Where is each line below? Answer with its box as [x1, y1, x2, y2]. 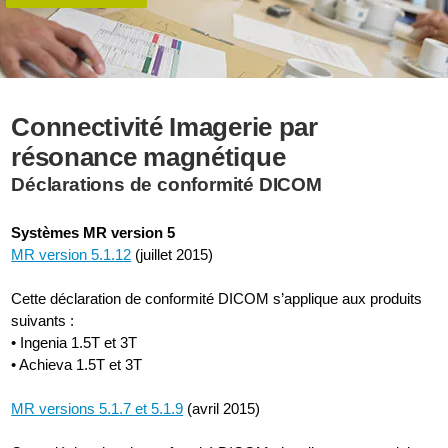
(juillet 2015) [131, 246, 214, 263]
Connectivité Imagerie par [11, 112, 318, 142]
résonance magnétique [11, 142, 286, 172]
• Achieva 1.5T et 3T [11, 356, 143, 373]
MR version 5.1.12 [11, 246, 132, 263]
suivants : [11, 312, 75, 329]
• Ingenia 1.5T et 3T [11, 334, 138, 351]
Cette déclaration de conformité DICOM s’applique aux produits [11, 290, 423, 307]
